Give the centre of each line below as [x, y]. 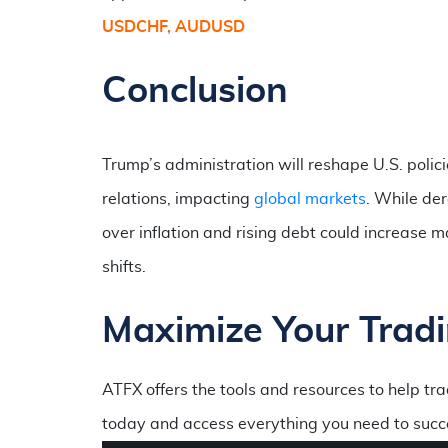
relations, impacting [178, 198]
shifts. [124, 266]
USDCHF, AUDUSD [173, 26]
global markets [310, 198]
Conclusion [195, 90]
